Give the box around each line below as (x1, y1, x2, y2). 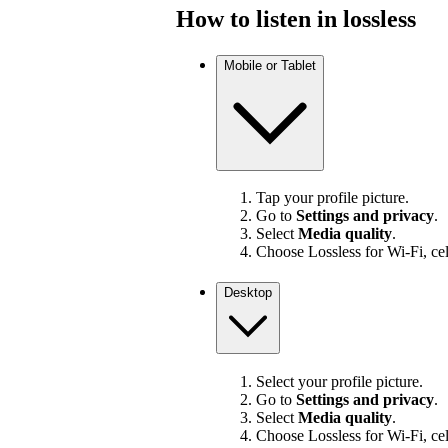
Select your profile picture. (256, 372, 423, 390)
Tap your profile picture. (256, 189, 409, 207)
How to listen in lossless (176, 5, 416, 32)
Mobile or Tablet (224, 57, 316, 73)
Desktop (224, 285, 272, 301)
